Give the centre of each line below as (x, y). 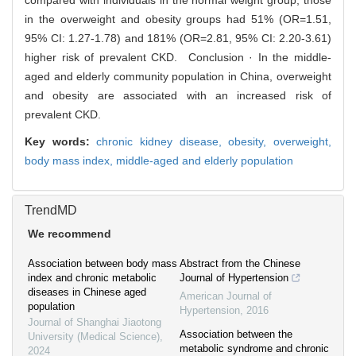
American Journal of (226, 296)
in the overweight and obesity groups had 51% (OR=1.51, (178, 19)
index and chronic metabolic (92, 278)
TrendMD (51, 211)
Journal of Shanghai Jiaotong (95, 323)
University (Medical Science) (94, 337)
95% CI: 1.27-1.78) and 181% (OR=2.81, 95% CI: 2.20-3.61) (178, 39)
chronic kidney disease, (163, 142)
